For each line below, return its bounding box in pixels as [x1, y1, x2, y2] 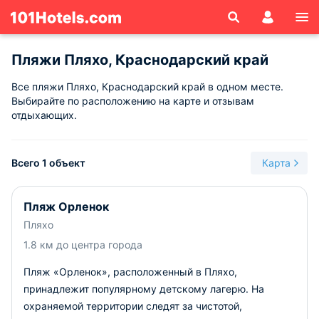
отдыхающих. [11, 109, 77, 121]
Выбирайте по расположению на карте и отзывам [11, 95, 254, 107]
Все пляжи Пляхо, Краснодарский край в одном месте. [11, 80, 283, 93]
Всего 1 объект [11, 157, 85, 169]
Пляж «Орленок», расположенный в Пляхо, [23, 266, 237, 278]
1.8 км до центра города [23, 239, 142, 251]
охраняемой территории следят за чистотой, [23, 300, 242, 312]
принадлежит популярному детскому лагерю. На [23, 283, 264, 295]
